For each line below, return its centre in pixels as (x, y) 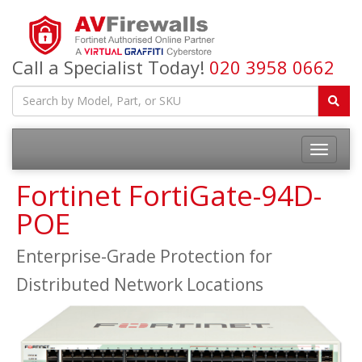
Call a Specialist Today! (111, 67)
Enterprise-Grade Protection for (144, 256)
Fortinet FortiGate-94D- (169, 195)
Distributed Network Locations (140, 284)
